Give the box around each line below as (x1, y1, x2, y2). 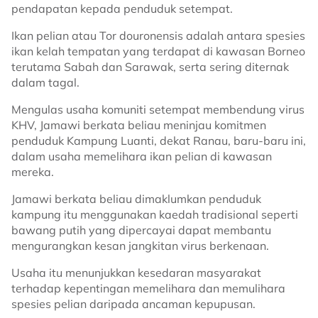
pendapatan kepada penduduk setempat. (11, 1, 233, 16)
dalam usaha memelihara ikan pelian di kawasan (11, 149, 272, 163)
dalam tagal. (11, 75, 79, 89)
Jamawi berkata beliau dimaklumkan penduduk (11, 192, 261, 206)
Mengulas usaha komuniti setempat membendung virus (11, 102, 305, 116)
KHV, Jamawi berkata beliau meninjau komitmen (11, 118, 266, 132)
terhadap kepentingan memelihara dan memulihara (11, 281, 285, 295)
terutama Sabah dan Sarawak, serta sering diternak (11, 60, 289, 74)
